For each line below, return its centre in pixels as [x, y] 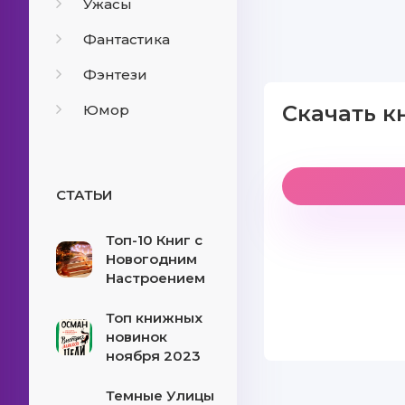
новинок [137, 337]
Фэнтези [115, 75]
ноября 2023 [153, 356]
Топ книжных [154, 318]
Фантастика [127, 39]
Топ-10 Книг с [154, 240]
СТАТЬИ [84, 195]
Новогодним [151, 259]
